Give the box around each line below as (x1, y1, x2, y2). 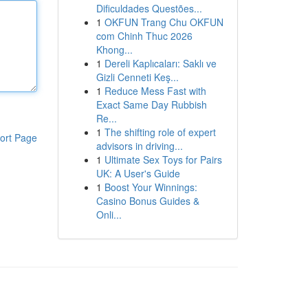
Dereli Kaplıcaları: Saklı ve (104, 56, 217, 70)
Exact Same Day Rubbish (96, 98, 207, 111)
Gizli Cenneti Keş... (96, 70, 179, 84)
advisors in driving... (96, 139, 183, 153)
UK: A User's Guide (96, 166, 180, 180)
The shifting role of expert (104, 125, 216, 139)
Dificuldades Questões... (96, 1, 202, 15)
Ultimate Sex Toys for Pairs (104, 153, 222, 166)
